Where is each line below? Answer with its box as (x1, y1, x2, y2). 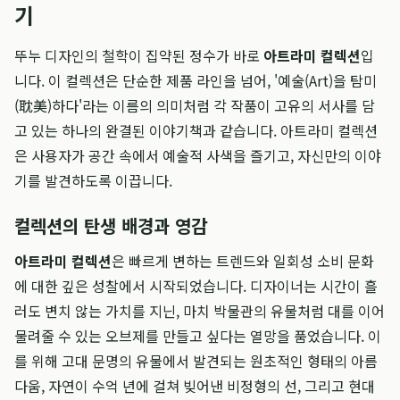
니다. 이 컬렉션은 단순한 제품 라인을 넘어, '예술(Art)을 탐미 (14, 70, 377, 91)
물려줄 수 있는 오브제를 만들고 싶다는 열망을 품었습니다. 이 (14, 325, 381, 346)
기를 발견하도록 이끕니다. (14, 170, 172, 191)
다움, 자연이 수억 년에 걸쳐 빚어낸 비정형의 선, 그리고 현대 (14, 375, 375, 396)
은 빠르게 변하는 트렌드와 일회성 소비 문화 (112, 250, 374, 271)
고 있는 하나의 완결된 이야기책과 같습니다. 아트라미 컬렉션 (14, 120, 378, 141)
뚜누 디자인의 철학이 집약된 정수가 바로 (14, 45, 263, 66)
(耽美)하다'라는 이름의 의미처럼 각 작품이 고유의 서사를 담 (14, 95, 375, 116)
